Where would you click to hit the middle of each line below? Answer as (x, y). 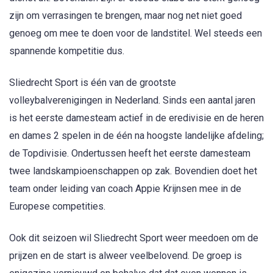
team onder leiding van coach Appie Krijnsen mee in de (125, 189)
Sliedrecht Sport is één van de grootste (93, 83)
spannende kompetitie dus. (67, 51)
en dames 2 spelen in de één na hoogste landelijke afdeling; (136, 136)
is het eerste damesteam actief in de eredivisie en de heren (136, 118)
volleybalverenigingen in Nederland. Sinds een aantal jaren (132, 101)
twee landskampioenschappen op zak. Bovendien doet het (133, 171)
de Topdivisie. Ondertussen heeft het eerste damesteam (130, 154)
